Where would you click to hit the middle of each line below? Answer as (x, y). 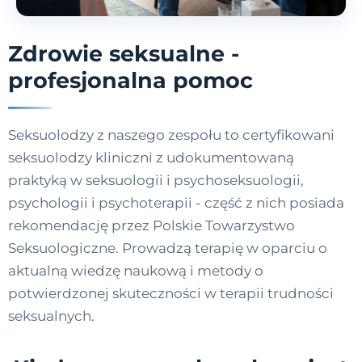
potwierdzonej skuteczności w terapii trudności (171, 293)
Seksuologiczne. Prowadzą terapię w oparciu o (168, 248)
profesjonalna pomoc (130, 80)
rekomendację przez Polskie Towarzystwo (152, 225)
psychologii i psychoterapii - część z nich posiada (176, 202)
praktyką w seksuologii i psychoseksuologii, (156, 180)
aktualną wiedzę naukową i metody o (136, 270)
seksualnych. (51, 316)
